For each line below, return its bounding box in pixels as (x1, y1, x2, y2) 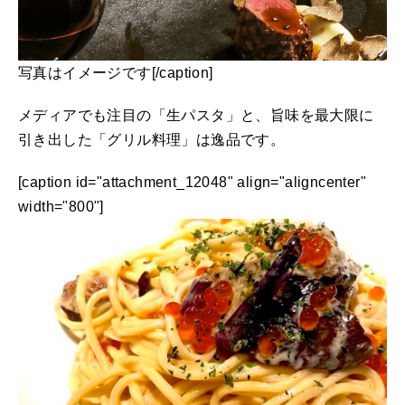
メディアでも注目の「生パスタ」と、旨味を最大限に (18, 107, 374, 123)
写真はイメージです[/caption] (18, 64, 213, 80)
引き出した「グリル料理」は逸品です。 (18, 131, 286, 147)
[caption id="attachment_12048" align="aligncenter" (18, 174, 366, 190)
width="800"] (18, 198, 104, 214)
